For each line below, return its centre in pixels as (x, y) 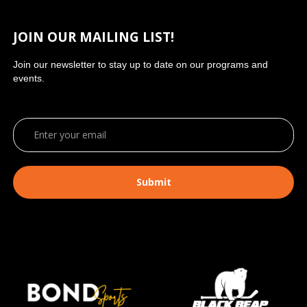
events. (29, 78)
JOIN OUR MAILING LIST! (94, 37)
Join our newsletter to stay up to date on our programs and (141, 64)
